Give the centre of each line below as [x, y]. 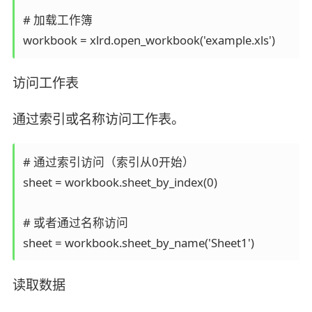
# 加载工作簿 [60, 19]
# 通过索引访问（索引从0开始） [111, 162]
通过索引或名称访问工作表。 [98, 119]
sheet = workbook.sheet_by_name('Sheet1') [138, 242]
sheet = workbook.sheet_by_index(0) [123, 182]
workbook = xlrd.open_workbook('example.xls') [149, 40]
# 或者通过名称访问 [78, 222]
